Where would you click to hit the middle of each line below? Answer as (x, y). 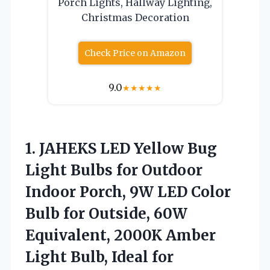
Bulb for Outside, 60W (106, 213)
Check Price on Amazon (135, 53)
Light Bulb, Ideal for (99, 257)
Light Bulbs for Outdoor (114, 170)
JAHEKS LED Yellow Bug (128, 148)
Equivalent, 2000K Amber (121, 235)
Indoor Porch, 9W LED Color (128, 192)
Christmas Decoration (135, 17)
